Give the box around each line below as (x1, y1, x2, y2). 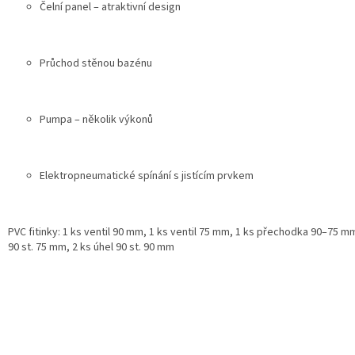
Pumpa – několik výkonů (40, 111, 153, 128)
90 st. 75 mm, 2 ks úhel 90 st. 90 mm (8, 239, 174, 255)
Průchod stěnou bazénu (40, 55, 152, 71)
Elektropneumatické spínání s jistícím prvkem (40, 167, 254, 184)
